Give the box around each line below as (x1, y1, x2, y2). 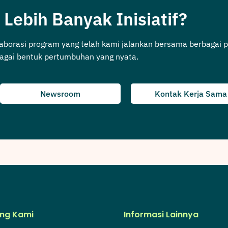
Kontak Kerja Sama (154, 88, 227, 99)
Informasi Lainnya (123, 208, 198, 220)
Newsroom (40, 88, 80, 99)
